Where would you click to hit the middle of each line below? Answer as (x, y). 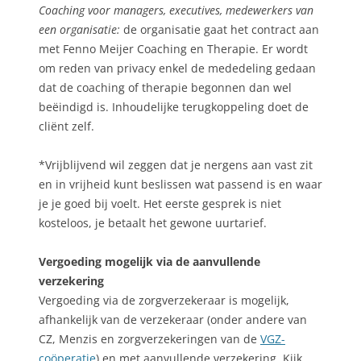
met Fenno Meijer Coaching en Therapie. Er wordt (173, 49)
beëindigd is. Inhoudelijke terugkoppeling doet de (174, 107)
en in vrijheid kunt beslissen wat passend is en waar (180, 185)
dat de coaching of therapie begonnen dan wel (165, 88)
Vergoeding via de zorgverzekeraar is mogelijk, (164, 301)
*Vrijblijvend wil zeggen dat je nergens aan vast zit (176, 165)
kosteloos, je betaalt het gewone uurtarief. (153, 223)
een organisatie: (79, 30)
